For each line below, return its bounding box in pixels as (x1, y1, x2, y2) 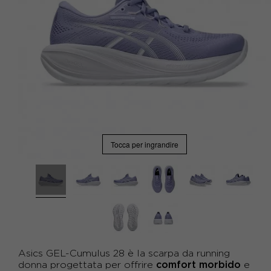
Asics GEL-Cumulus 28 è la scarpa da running (18, 248, 230, 258)
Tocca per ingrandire (111, 139, 178, 149)
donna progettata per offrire (18, 260, 156, 270)
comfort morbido (156, 259, 241, 270)
